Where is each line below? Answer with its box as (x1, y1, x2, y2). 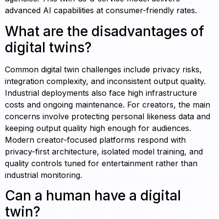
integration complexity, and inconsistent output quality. (5, 76, 206, 86)
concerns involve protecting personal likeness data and (5, 111, 210, 121)
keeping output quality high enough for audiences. (5, 123, 191, 133)
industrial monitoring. (5, 170, 82, 180)
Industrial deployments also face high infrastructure (5, 88, 197, 98)
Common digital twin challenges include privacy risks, (5, 64, 202, 74)
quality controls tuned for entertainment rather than (5, 158, 197, 168)
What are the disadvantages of (5, 22, 204, 40)
